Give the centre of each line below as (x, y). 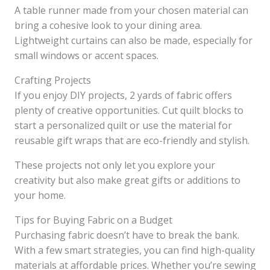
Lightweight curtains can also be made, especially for (133, 41)
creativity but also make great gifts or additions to (127, 181)
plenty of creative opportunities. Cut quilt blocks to (129, 111)
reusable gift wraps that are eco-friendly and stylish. (132, 141)
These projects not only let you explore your (115, 165)
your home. (40, 196)
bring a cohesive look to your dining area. (108, 26)
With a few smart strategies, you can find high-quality (135, 250)
